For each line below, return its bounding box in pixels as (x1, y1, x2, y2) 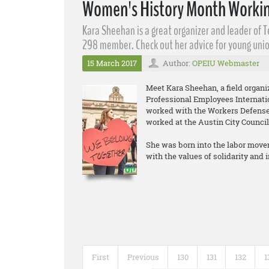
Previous (127, 252, 159, 262)
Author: (163, 58, 192, 68)
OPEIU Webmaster (192, 58, 259, 68)
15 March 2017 (87, 58, 137, 68)
